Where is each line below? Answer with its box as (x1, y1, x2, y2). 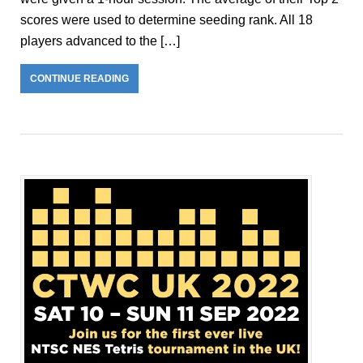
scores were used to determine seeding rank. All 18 (20, 12, 313, 27)
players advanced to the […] (20, 33, 180, 48)
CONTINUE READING (30, 72, 129, 84)
